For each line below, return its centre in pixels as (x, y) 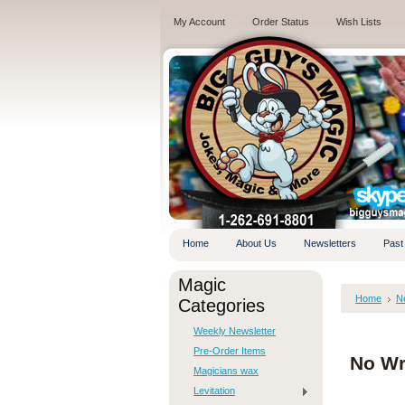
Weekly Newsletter (235, 331)
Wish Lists (359, 22)
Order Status (281, 22)
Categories (221, 306)
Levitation (214, 391)
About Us (256, 243)
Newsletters (330, 243)
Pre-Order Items (230, 351)
